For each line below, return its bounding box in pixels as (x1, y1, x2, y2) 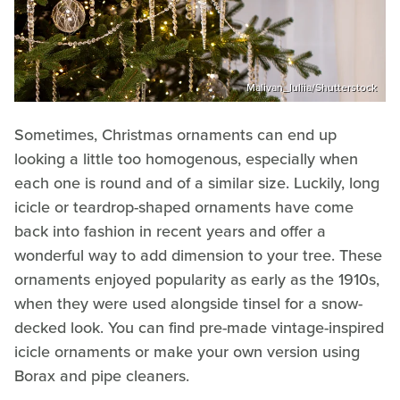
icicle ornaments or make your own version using (14, 339, 360, 363)
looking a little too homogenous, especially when (14, 146, 358, 171)
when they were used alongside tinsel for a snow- (14, 291, 362, 315)
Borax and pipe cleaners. (14, 363, 189, 387)
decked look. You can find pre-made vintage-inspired (14, 315, 384, 339)
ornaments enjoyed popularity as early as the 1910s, (14, 267, 379, 291)
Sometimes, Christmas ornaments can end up (14, 122, 337, 146)
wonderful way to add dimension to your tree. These (14, 243, 382, 267)
